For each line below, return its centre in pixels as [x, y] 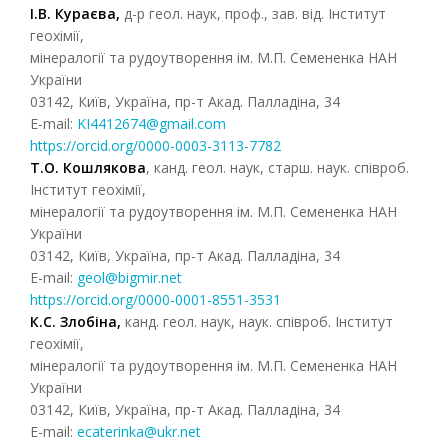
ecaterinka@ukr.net [139, 431]
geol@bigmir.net [129, 277]
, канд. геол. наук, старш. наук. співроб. [277, 167]
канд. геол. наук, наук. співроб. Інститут [259, 321]
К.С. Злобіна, [77, 321]
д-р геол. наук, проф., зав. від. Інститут [255, 13]
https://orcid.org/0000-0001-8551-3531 [155, 299]
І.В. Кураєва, [77, 13]
